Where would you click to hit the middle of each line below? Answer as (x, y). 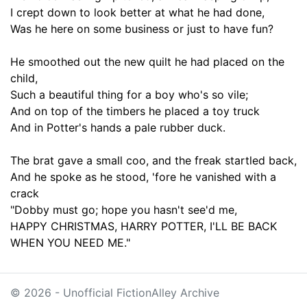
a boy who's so (185, 95)
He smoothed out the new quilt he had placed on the (147, 62)
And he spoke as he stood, (81, 177)
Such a (28, 95)
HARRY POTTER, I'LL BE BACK (197, 226)
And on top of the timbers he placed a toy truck (135, 111)
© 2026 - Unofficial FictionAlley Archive (115, 293)
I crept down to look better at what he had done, (137, 12)
